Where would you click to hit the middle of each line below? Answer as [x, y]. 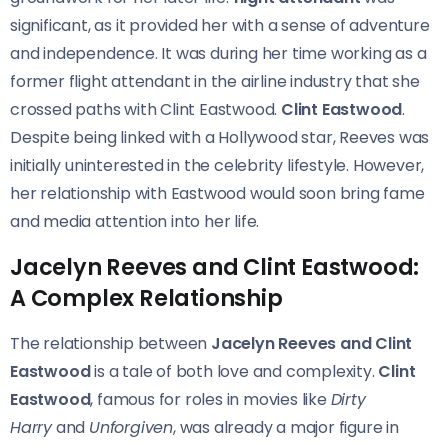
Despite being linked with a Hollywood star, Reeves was [220, 137]
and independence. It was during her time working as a [218, 53]
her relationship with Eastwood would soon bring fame [217, 193]
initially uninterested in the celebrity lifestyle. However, [217, 165]
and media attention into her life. [135, 221]
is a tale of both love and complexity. [234, 371]
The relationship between [110, 343]
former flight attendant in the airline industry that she [215, 81]
